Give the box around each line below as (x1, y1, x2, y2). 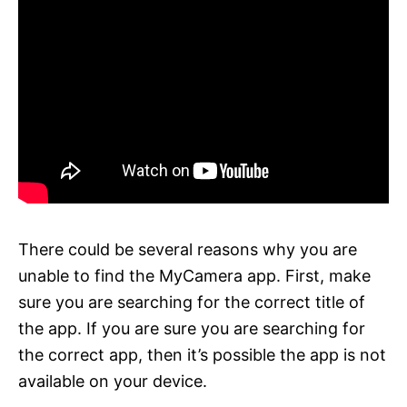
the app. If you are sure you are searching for (18, 318, 365, 338)
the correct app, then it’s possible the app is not (18, 344, 386, 364)
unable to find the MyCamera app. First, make (18, 265, 371, 285)
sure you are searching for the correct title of (18, 292, 365, 312)
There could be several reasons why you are (18, 239, 357, 259)
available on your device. (18, 371, 207, 391)
